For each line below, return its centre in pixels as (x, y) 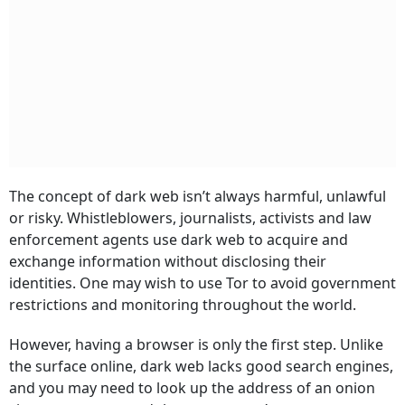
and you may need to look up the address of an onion (192, 388)
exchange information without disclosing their (168, 261)
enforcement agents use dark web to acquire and (179, 240)
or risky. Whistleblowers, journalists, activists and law (190, 218)
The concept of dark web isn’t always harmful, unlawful (198, 196)
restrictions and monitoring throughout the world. (183, 305)
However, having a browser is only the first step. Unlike (196, 344)
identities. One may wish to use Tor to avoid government (202, 283)
